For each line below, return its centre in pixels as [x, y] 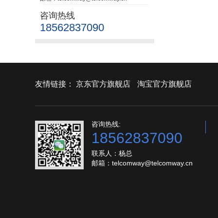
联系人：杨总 [112, 153]
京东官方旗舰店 [103, 84]
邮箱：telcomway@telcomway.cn [142, 163]
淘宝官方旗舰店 [164, 84]
